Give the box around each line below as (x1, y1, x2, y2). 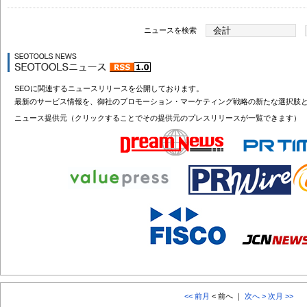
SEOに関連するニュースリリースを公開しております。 (14, 84, 204, 93)
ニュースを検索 (144, 25, 197, 34)
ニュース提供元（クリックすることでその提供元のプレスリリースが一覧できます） (14, 114, 301, 123)
